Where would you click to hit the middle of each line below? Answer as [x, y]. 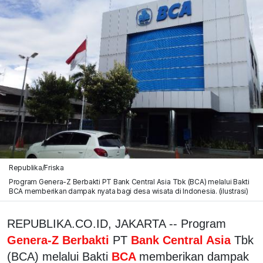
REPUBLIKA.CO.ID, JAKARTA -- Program [117, 223]
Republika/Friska [36, 167]
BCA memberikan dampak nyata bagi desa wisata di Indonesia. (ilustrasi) [129, 191]
